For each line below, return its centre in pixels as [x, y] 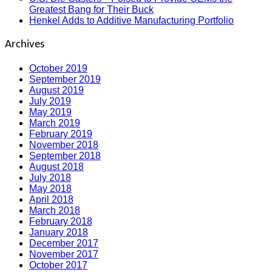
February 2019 [61, 134]
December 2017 [64, 243]
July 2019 [50, 101]
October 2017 [58, 265]
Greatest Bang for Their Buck [91, 10]
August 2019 [56, 90]
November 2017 [64, 254]
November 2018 [64, 144]
